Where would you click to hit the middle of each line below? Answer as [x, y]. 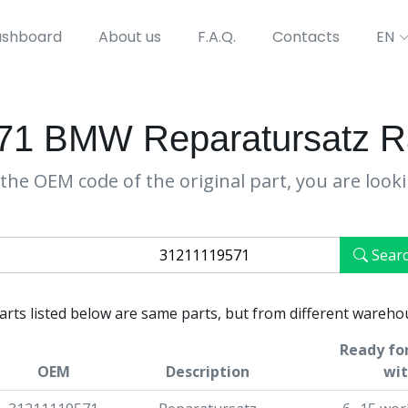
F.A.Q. [216, 37]
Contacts [306, 37]
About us [129, 37]
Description [208, 372]
